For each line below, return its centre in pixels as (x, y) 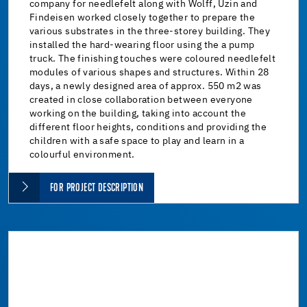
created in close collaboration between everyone (141, 100)
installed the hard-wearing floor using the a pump (142, 45)
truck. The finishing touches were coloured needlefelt (153, 59)
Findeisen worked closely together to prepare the (143, 17)
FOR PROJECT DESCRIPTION (97, 188)
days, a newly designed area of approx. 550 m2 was (146, 86)
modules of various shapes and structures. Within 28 (149, 72)
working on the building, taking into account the (138, 113)
